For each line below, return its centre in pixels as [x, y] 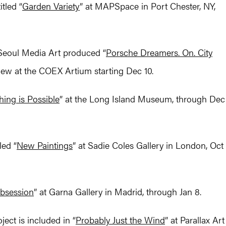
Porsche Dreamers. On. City [159, 52]
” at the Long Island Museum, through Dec [142, 99]
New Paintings [45, 145]
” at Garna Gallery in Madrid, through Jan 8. [118, 192]
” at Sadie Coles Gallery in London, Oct [148, 145]
